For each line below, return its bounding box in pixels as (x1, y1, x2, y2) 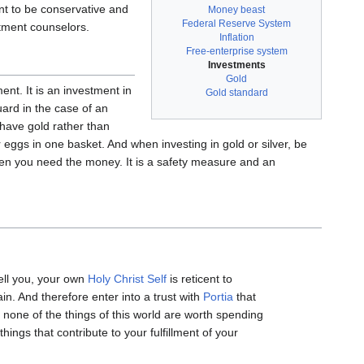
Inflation (219, 31, 254, 43)
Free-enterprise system (185, 45, 288, 57)
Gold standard (205, 86, 268, 98)
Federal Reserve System (182, 17, 291, 29)
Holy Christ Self (88, 272, 167, 286)
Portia (203, 290, 233, 304)
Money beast (208, 3, 265, 15)
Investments (207, 58, 266, 71)
